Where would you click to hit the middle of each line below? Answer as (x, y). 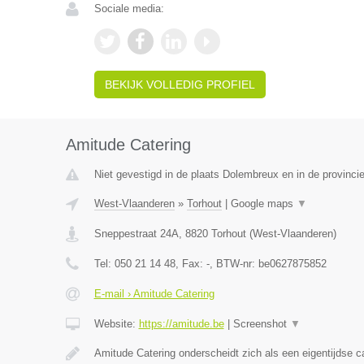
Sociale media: (129, 9)
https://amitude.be (181, 324)
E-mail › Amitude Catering (154, 294)
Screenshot (261, 324)
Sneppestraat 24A (136, 234)
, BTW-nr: (234, 264)
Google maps (263, 204)
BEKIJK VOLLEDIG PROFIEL (180, 84)
